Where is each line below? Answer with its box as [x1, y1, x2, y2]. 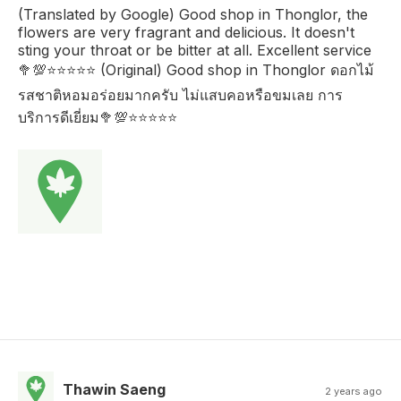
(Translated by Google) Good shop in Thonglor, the [18, 4, 368, 23]
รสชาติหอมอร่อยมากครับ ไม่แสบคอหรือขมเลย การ [18, 85, 343, 104]
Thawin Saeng [63, 380, 166, 398]
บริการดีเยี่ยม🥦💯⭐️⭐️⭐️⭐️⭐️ [18, 107, 177, 126]
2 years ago [325, 384, 383, 397]
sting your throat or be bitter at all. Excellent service [18, 40, 371, 59]
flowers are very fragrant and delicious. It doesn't [18, 22, 354, 41]
